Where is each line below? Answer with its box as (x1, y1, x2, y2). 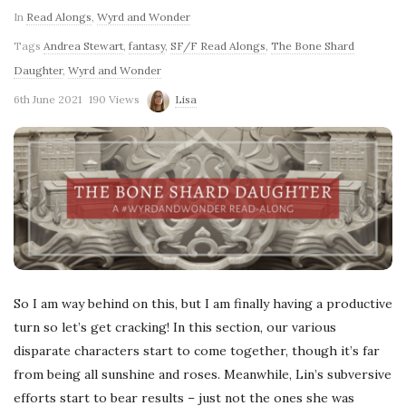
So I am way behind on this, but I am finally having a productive (14, 295, 392, 313)
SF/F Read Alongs (170, 39, 266, 53)
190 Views (89, 92, 140, 106)
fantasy (129, 39, 165, 53)
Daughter (14, 63, 63, 77)
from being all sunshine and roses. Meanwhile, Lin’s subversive (14, 366, 391, 383)
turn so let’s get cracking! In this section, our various (14, 319, 336, 336)
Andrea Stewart (43, 39, 123, 53)
